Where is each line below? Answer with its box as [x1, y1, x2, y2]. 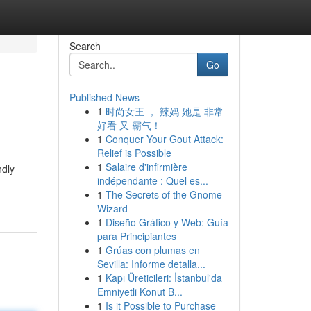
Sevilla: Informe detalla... [96, 257, 205, 271]
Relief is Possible [96, 146, 171, 160]
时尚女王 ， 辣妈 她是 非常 [105, 104, 224, 118]
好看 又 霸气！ [96, 118, 161, 132]
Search [69, 39, 101, 53]
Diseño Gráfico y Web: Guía [105, 215, 228, 229]
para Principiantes [96, 229, 176, 243]
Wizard [96, 201, 128, 215]
